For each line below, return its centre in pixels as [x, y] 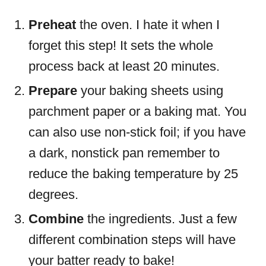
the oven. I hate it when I [148, 25]
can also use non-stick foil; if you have [137, 132]
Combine [56, 219]
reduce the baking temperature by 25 [133, 174]
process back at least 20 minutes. [126, 66]
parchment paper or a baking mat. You [137, 112]
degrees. [55, 195]
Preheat [52, 25]
